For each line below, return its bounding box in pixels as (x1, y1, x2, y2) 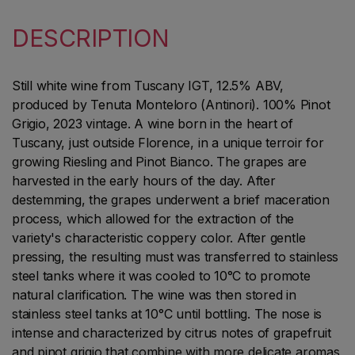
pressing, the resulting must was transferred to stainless (12, 249, 339, 265)
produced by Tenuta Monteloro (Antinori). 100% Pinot (12, 97, 330, 113)
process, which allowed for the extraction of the (12, 211, 295, 227)
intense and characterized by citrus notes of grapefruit (12, 325, 331, 342)
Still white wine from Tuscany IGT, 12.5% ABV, (12, 78, 284, 94)
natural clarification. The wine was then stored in (12, 287, 296, 303)
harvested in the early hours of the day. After (12, 173, 276, 189)
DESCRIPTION (12, 24, 170, 53)
